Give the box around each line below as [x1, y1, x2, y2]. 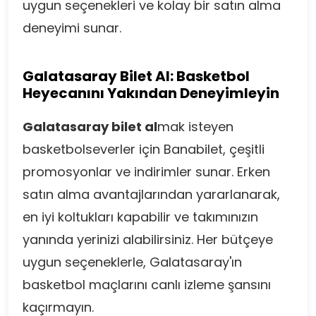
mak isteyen [157, 118, 233, 135]
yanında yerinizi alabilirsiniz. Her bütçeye [23, 231, 273, 248]
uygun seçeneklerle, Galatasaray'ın [23, 253, 242, 271]
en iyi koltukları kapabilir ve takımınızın [23, 208, 258, 226]
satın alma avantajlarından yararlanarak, [23, 186, 280, 203]
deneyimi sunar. [23, 19, 121, 37]
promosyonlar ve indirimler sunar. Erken [23, 163, 270, 181]
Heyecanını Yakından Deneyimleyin [23, 83, 279, 103]
